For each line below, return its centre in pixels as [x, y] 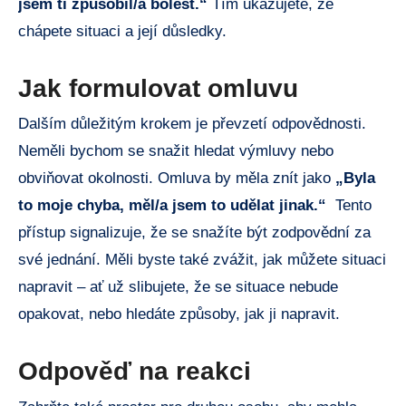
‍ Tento [349, 206]
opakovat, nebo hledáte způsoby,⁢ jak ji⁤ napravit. [179, 314]
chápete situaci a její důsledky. [122, 31]
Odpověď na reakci [135, 372]
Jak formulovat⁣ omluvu [158, 88]
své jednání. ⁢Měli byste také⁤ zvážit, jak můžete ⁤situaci [202, 260]
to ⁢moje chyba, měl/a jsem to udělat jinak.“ [172, 206]
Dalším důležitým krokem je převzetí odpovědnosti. [192, 124]
